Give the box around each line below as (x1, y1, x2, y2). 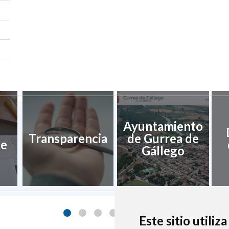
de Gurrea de (127, 130, 199, 146)
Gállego (142, 143, 185, 158)
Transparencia (29, 130, 107, 146)
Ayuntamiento (123, 118, 203, 133)
